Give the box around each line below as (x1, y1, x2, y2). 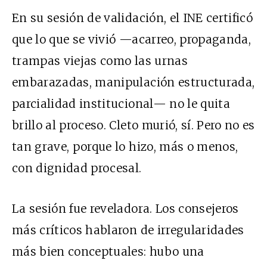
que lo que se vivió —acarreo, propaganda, (12, 32, 252, 46)
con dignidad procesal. (12, 161, 142, 175)
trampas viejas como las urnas (12, 54, 188, 68)
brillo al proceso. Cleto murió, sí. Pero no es (12, 118, 255, 132)
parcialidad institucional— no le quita (12, 97, 230, 111)
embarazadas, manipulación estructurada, (12, 75, 255, 89)
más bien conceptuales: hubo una (12, 244, 204, 259)
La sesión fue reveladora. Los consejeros (12, 201, 239, 216)
